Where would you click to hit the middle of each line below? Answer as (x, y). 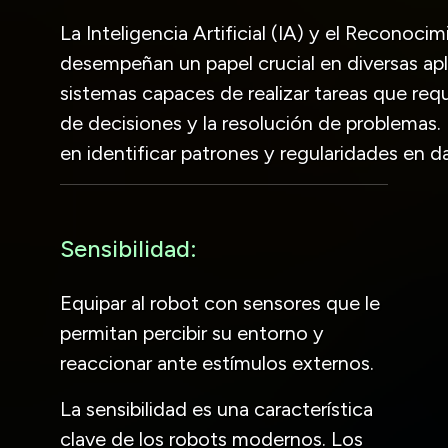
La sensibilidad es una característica (216, 408)
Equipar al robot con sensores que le (220, 302)
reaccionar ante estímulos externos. (217, 362)
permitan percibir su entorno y (192, 332)
